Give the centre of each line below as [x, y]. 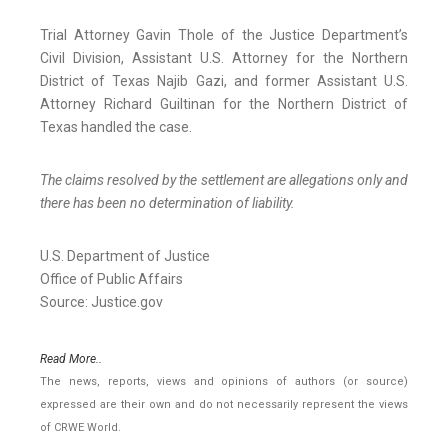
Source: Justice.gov [101, 302]
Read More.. [71, 359]
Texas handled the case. [116, 127]
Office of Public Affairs [111, 279]
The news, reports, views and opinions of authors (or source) [224, 382]
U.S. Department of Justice [125, 256]
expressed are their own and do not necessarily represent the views [224, 405]
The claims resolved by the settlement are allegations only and [224, 180]
